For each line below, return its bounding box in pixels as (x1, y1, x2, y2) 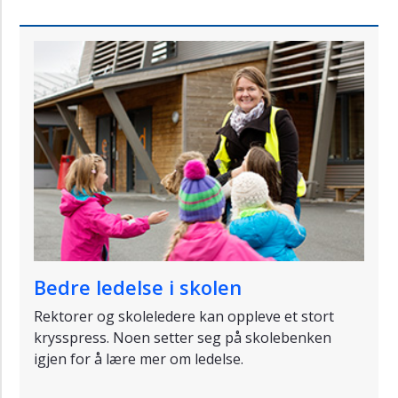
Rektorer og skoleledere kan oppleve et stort (34, 306, 334, 327)
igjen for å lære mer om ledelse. (34, 349, 247, 370)
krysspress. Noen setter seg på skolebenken (34, 328, 331, 348)
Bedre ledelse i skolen (34, 274, 242, 301)
